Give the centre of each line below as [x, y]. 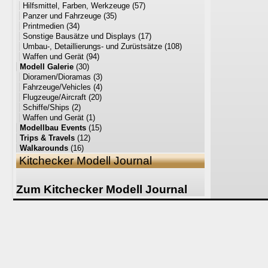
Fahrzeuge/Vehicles [57, 87]
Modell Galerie [47, 67]
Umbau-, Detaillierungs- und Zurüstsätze [92, 46]
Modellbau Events [53, 128]
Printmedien [43, 26]
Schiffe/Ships [46, 107]
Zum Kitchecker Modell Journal [102, 190]
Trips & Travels [47, 138]
